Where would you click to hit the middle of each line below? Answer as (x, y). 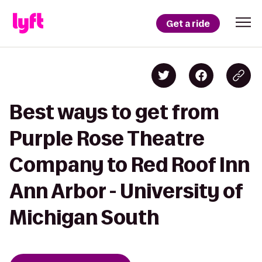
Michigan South (84, 217)
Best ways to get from (114, 112)
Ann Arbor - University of (126, 191)
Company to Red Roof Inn (130, 165)
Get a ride (188, 23)
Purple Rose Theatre (107, 138)
